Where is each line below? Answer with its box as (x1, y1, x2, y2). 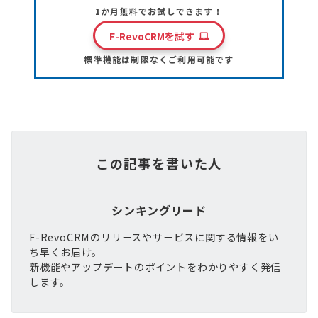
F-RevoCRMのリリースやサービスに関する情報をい (29, 229, 279, 244)
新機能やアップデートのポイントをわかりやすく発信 (29, 259, 282, 274)
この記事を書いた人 (95, 153, 223, 172)
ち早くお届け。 (29, 244, 102, 259)
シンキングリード (111, 201, 207, 219)
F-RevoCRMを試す (109, 28, 194, 43)
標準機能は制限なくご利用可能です (84, 53, 234, 65)
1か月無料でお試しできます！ (95, 4, 223, 17)
